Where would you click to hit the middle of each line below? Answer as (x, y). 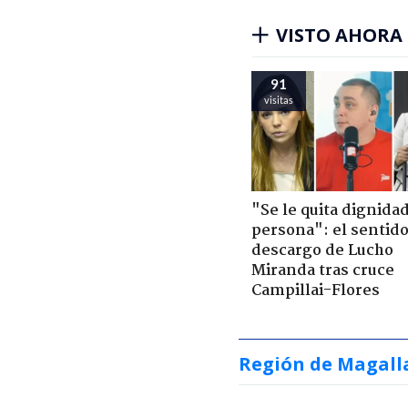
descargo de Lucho (322, 250)
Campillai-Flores (316, 291)
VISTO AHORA (339, 35)
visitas (279, 99)
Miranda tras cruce (323, 270)
